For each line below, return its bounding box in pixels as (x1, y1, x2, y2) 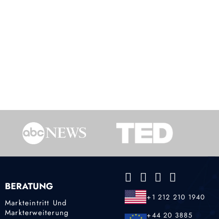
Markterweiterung (5, 207, 69, 218)
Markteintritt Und (5, 197, 67, 208)
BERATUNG (5, 180, 53, 193)
